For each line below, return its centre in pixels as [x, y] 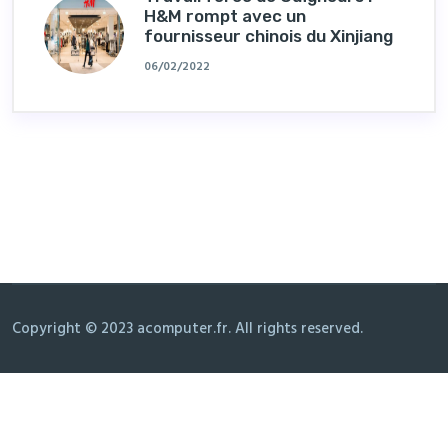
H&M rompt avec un [225, 16]
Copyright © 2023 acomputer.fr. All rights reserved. [187, 329]
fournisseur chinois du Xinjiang [268, 36]
